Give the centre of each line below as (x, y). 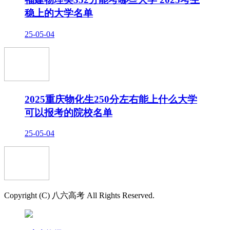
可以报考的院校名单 (69, 112)
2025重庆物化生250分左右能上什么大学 (111, 99)
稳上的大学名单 (59, 13)
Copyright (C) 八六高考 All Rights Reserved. (79, 196)
